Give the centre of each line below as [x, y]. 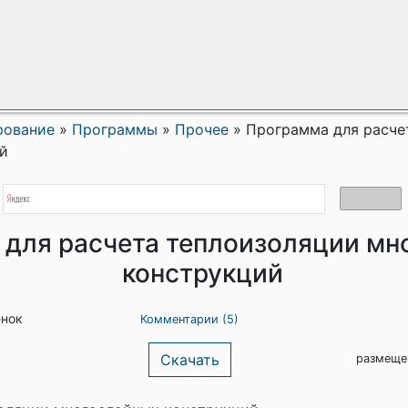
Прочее [202, 129]
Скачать [189, 360]
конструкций [202, 273]
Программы [115, 129]
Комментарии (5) [189, 319]
